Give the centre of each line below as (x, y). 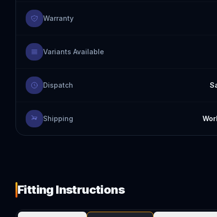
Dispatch (58, 85)
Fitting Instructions (71, 190)
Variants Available (74, 52)
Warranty (58, 18)
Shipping (58, 118)
